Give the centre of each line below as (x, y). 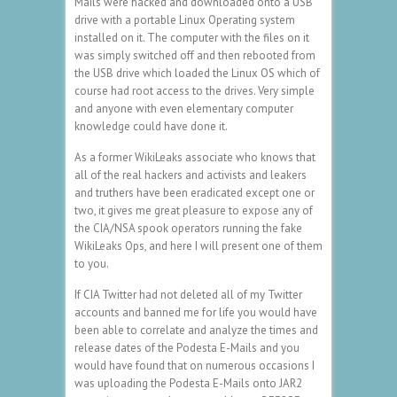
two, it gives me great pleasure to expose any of (194, 210)
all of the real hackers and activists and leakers (191, 175)
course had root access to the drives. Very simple (195, 90)
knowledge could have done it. (151, 126)
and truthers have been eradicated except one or (195, 192)
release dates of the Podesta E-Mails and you (187, 347)
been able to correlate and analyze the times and (196, 330)
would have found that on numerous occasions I (195, 365)
